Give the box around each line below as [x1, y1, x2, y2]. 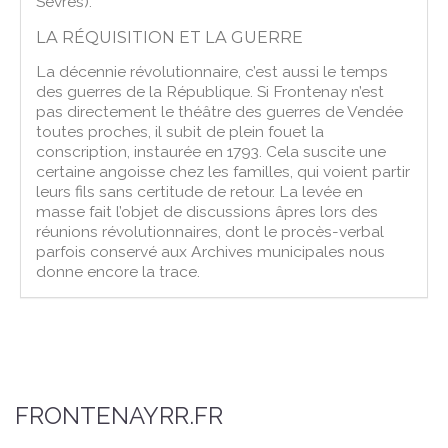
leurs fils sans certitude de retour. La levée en [36, 181, 364, 201]
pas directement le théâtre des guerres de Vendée [36, 101, 404, 121]
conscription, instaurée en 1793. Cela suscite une [36, 141, 387, 161]
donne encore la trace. [36, 261, 201, 281]
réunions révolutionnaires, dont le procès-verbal [36, 221, 385, 241]
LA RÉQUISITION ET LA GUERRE [36, 26, 304, 47]
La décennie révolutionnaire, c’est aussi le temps [36, 61, 389, 81]
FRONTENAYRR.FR [15, 400, 223, 430]
